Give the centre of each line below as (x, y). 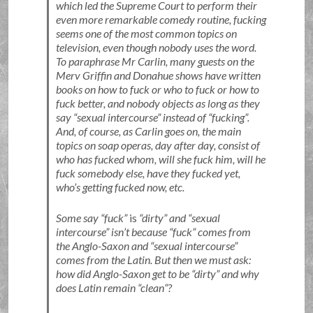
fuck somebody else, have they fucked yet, (148, 173)
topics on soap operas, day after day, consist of (158, 145)
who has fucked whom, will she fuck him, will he (160, 159)
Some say (78, 218)
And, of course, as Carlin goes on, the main (148, 131)
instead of (184, 117)
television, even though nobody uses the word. (156, 47)
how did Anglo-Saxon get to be (123, 274)
